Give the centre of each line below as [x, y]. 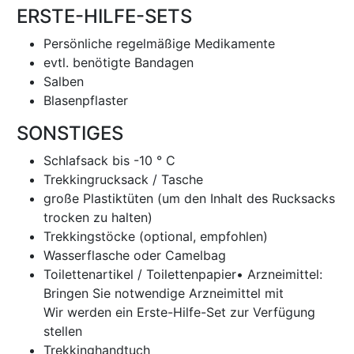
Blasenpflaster [86, 100]
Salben [64, 81]
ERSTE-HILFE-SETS [102, 16]
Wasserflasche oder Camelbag [135, 255]
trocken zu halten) [98, 217]
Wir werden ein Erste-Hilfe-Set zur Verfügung [179, 312]
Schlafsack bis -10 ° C [109, 160]
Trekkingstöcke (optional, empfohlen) [156, 236]
